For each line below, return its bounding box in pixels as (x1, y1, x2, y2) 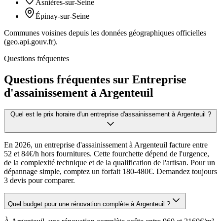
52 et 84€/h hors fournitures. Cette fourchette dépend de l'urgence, (4, 149, 209, 158)
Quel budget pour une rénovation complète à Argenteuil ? (8, 200, 170, 208)
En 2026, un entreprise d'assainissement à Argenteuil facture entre (4, 141, 208, 149)
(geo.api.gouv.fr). (4, 37, 58, 46)
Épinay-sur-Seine (36, 11, 89, 20)
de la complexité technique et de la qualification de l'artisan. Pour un (4, 158, 215, 167)
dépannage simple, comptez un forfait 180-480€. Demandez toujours (4, 167, 217, 176)
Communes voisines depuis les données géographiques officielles (4, 28, 206, 37)
